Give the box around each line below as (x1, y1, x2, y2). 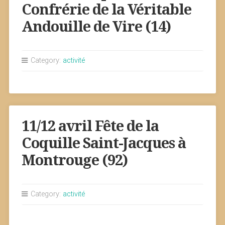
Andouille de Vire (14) (21, 18, 171, 35)
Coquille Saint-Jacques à (21, 135, 186, 152)
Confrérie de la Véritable (21, 1, 191, 18)
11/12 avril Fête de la (21, 118, 159, 135)
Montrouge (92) (21, 152, 128, 169)
